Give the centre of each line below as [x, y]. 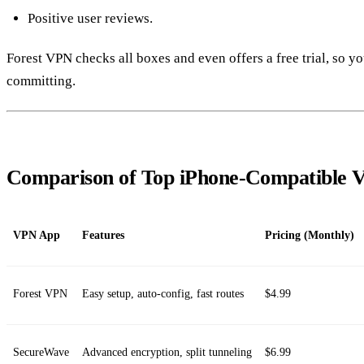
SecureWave [41, 352]
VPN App [37, 235]
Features [103, 235]
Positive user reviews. [90, 18]
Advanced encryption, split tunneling [167, 352]
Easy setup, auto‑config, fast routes [163, 293]
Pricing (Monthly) [310, 235]
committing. [41, 81]
